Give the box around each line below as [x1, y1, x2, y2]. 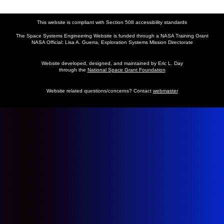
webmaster [152, 87, 178, 93]
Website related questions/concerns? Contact [46, 87, 153, 93]
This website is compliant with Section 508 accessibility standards [37, 19, 187, 25]
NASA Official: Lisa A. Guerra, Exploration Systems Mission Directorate [31, 39, 193, 45]
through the [58, 67, 87, 73]
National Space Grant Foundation [87, 67, 165, 73]
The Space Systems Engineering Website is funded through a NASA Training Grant [15, 33, 208, 39]
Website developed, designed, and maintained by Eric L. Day [41, 60, 183, 66]
